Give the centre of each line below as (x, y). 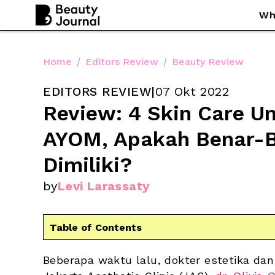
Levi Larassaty (103, 186)
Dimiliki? (87, 165)
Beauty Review (208, 61)
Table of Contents (96, 227)
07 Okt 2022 (192, 91)
